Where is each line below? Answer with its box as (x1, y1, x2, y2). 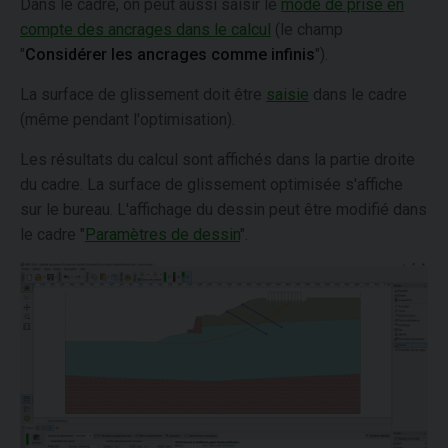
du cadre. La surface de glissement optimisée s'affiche (20, 175, 403, 194)
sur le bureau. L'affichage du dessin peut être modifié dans (20, 200, 427, 219)
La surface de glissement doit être (20, 85, 266, 104)
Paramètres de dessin (85, 225, 240, 244)
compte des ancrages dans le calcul (20, 20, 271, 39)
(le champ (271, 20, 343, 39)
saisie (266, 85, 309, 104)
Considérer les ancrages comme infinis (25, 45, 315, 64)
